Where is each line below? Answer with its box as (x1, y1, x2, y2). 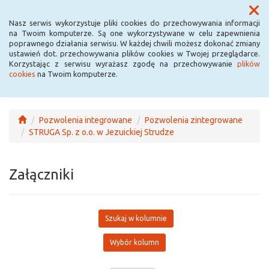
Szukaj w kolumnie (105, 214, 167, 222)
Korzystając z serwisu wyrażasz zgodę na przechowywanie (9, 59, 237, 68)
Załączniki (9, 166, 74, 183)
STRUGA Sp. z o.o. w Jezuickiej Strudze (29, 127, 174, 137)
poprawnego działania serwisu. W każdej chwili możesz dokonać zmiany (9, 39, 260, 47)
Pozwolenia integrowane (39, 115, 132, 125)
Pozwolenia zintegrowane (145, 115, 243, 125)
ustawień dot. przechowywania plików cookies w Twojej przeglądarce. (9, 49, 260, 58)
